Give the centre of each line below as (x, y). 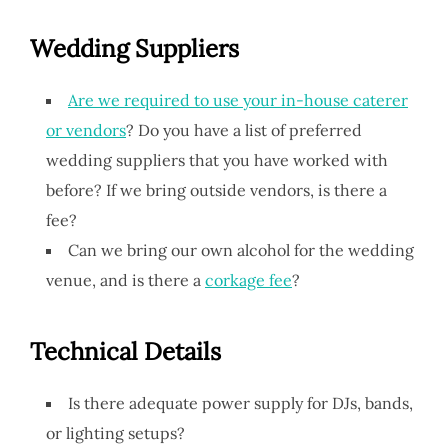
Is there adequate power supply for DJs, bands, (240, 402)
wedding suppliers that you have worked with (217, 159)
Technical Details (125, 351)
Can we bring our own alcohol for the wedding (241, 249)
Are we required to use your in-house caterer (238, 99)
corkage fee (248, 279)
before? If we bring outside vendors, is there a (216, 189)
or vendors (86, 129)
